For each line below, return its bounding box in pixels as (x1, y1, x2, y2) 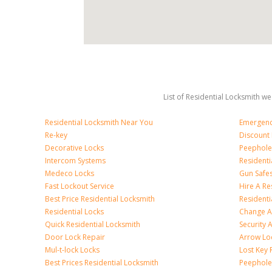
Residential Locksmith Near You (45, 117, 153, 127)
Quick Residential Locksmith (45, 219, 140, 229)
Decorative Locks (45, 143, 104, 153)
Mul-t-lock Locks (45, 245, 100, 255)
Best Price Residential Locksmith (45, 194, 155, 204)
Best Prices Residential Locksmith (45, 257, 158, 268)
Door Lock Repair (45, 232, 105, 242)
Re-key (45, 130, 67, 140)
